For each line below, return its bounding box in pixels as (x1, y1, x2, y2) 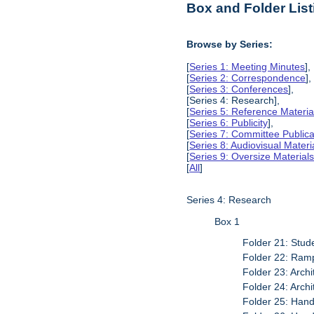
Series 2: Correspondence (189, 71, 306, 83)
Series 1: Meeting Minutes (189, 60, 306, 72)
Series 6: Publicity (189, 116, 268, 128)
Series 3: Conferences (189, 83, 289, 95)
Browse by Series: (186, 38, 273, 50)
